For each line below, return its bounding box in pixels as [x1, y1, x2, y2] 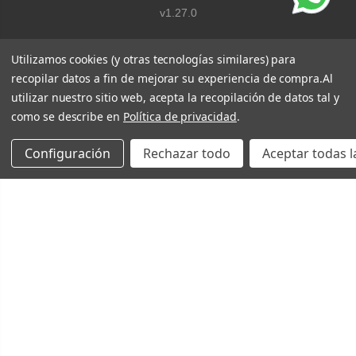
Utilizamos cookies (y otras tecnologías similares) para [11, 52, 296, 68]
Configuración [25, 145, 110, 163]
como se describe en [11, 109, 123, 125]
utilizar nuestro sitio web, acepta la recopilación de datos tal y [11, 90, 339, 106]
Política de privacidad [123, 109, 237, 125]
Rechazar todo [143, 145, 230, 163]
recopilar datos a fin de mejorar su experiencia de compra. [11, 71, 323, 87]
